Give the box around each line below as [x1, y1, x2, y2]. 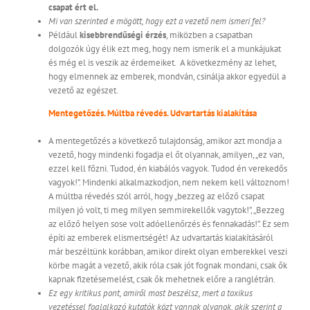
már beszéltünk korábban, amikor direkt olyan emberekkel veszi [48, 246, 287, 258]
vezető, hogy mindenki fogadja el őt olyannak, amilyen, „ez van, [48, 149, 284, 161]
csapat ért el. [48, 1, 98, 14]
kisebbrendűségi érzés [80, 29, 166, 42]
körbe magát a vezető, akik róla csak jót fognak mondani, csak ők [48, 259, 287, 272]
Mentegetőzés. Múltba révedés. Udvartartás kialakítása [48, 107, 257, 120]
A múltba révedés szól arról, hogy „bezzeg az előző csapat [48, 190, 264, 203]
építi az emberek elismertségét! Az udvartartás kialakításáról [48, 232, 273, 244]
